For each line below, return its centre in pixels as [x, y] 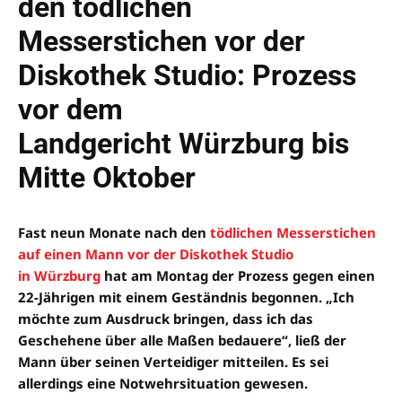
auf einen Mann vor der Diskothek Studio [156, 253]
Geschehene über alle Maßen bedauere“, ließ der [182, 340]
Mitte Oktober [107, 177]
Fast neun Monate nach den [114, 232]
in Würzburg [59, 275]
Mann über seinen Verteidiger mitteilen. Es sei [173, 361]
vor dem [70, 109]
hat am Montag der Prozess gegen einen [238, 275]
